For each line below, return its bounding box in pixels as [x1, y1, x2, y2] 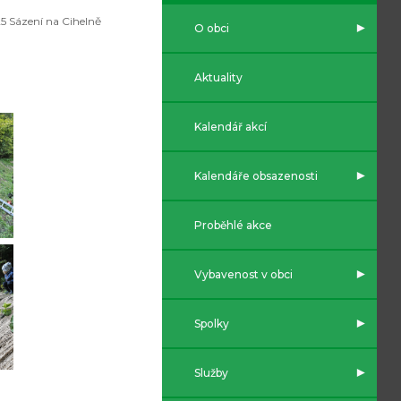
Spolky [194, 317, 229, 330]
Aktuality [194, 71, 243, 84]
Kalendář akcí [194, 120, 267, 133]
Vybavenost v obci [194, 268, 293, 281]
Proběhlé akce [194, 218, 272, 232]
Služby [194, 366, 228, 380]
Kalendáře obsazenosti [194, 169, 318, 183]
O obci [194, 21, 229, 35]
